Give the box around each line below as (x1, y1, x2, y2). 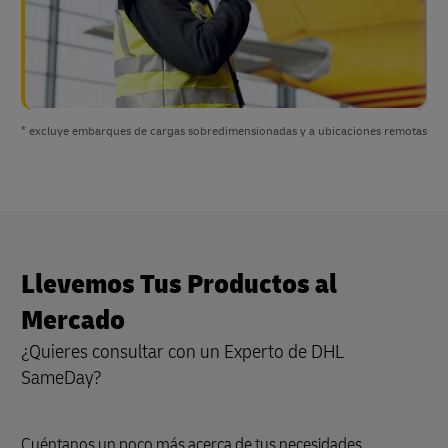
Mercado (21, 303, 130, 339)
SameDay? (21, 365, 102, 391)
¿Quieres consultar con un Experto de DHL (21, 339, 344, 365)
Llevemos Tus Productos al (21, 267, 337, 303)
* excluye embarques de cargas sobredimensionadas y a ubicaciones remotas (21, 124, 427, 140)
